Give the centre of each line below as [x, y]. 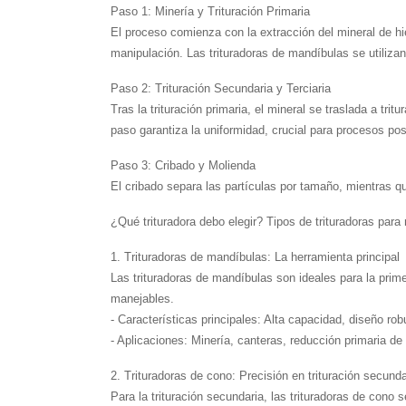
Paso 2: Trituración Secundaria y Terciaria [221, 88]
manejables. [142, 298]
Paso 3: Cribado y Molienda [183, 165]
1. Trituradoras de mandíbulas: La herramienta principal [255, 256]
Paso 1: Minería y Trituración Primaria [210, 11]
